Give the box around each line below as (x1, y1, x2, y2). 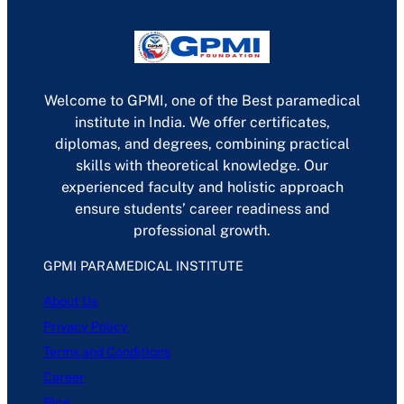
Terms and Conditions (43, 344, 170, 359)
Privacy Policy (43, 318, 128, 334)
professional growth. (133, 222, 271, 240)
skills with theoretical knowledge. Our (76, 157, 328, 175)
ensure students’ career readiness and (74, 200, 330, 218)
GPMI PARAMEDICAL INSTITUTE (43, 258, 243, 274)
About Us (43, 293, 97, 308)
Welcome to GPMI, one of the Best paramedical (43, 92, 361, 110)
